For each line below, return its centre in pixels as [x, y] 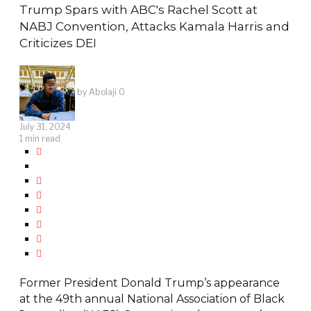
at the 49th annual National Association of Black [152, 299]
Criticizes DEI [58, 43]
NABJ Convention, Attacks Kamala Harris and [154, 27]
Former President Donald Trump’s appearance [149, 283]
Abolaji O [107, 92]
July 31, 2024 [45, 127]
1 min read [40, 139]
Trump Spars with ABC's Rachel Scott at [138, 10]
